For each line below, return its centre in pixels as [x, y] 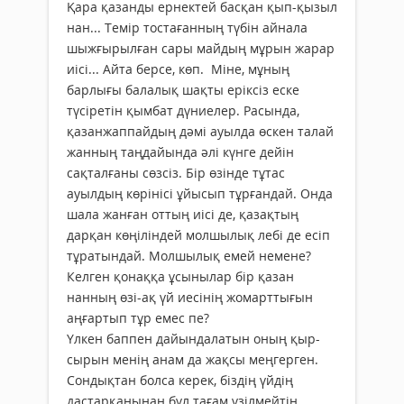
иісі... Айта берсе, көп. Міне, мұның [178, 69]
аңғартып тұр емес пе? [138, 317]
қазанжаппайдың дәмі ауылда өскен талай [200, 131]
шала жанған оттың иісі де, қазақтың [183, 214]
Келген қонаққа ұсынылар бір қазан [180, 276]
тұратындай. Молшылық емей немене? [189, 255]
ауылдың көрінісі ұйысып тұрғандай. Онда [200, 193]
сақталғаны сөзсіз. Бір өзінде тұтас [176, 172]
